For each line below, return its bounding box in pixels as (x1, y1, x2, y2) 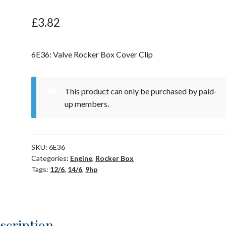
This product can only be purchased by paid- (64, 86, 217, 96)
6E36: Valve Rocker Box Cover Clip (31, 49, 153, 60)
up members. (64, 99, 109, 109)
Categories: (31, 154, 71, 163)
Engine (70, 154, 93, 163)
